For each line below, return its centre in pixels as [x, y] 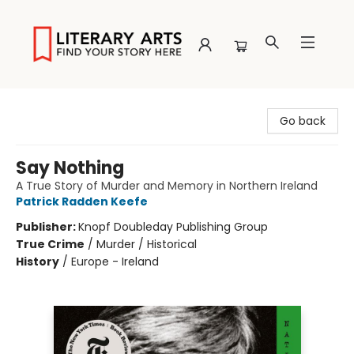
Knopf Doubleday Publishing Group [173, 227]
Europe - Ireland [115, 262]
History [38, 262]
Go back [303, 121]
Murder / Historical [147, 244]
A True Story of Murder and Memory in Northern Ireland [167, 186]
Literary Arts [44, 104]
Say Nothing [70, 168]
